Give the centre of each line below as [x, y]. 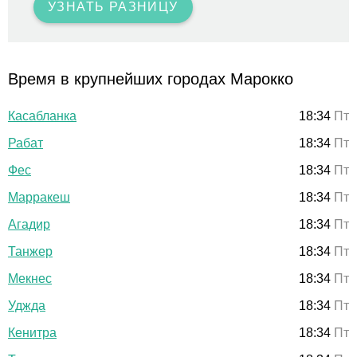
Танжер [30, 251]
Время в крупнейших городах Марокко [151, 78]
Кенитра [32, 332]
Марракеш [39, 197]
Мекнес [30, 278]
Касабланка [42, 116]
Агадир [29, 224]
